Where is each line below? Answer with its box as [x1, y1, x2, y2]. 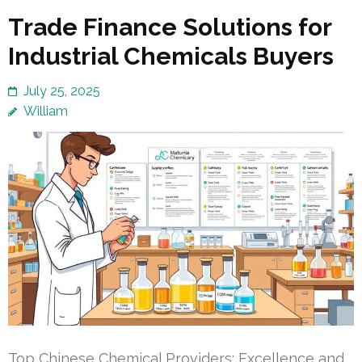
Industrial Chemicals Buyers [8, 41, 334, 70]
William [23, 103, 68, 119]
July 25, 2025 [23, 82, 100, 99]
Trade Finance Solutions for [8, 12, 331, 41]
